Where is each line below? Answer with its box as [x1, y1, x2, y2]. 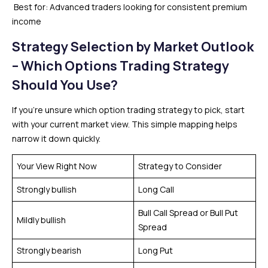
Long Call [138, 183, 174, 195]
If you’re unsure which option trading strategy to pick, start [12, 103, 245, 115]
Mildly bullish [17, 214, 66, 226]
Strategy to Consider [138, 160, 222, 172]
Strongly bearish [17, 244, 81, 256]
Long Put [138, 244, 173, 256]
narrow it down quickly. [12, 132, 100, 144]
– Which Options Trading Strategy [12, 56, 229, 75]
